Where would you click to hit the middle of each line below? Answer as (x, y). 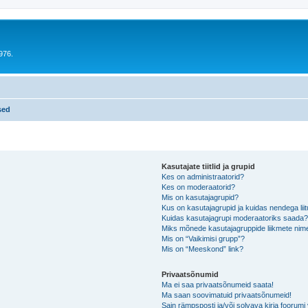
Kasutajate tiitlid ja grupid (209, 166)
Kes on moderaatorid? (199, 187)
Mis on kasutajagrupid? (200, 197)
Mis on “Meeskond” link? (203, 249)
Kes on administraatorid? (203, 176)
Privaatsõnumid (190, 274)
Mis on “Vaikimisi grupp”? (203, 238)
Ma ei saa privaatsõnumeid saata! (218, 284)
